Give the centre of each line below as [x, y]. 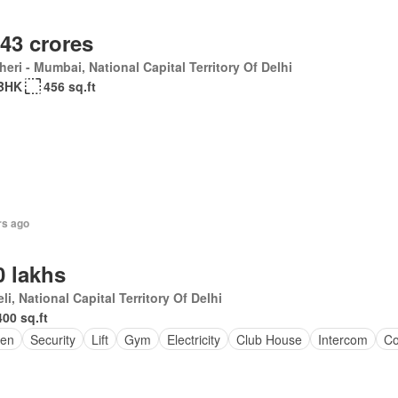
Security [52, 339]
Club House [269, 339]
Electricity [193, 339]
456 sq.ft [69, 86]
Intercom [342, 339]
